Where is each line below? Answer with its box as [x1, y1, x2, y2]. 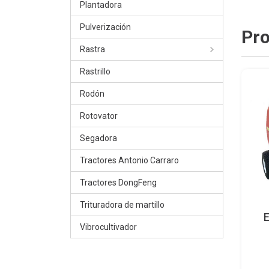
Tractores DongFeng [80, 178, 157, 187]
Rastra [80, 44, 105, 54]
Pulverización [80, 22, 131, 32]
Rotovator [80, 111, 118, 121]
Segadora [80, 133, 117, 143]
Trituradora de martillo [80, 200, 165, 210]
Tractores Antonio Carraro [80, 156, 179, 165]
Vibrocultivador [80, 222, 137, 232]
